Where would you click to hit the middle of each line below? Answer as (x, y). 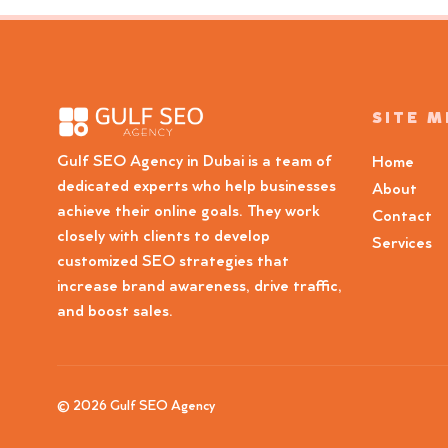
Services (402, 244)
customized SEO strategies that (173, 262)
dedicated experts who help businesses (196, 187)
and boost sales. (115, 312)
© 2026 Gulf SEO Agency (136, 407)
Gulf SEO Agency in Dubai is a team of (194, 162)
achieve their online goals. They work (188, 212)
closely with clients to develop (163, 237)
